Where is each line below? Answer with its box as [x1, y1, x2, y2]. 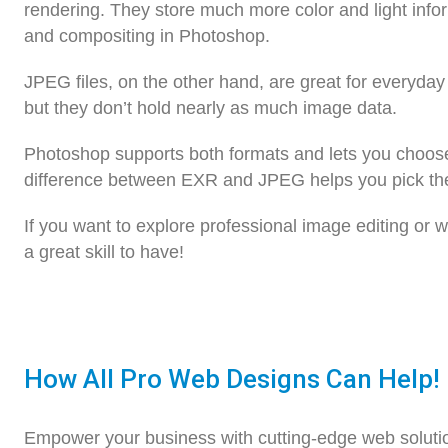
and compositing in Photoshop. [24, 26, 270, 47]
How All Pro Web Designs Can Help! [24, 364, 440, 395]
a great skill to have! [24, 242, 184, 263]
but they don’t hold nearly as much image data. [24, 98, 397, 119]
